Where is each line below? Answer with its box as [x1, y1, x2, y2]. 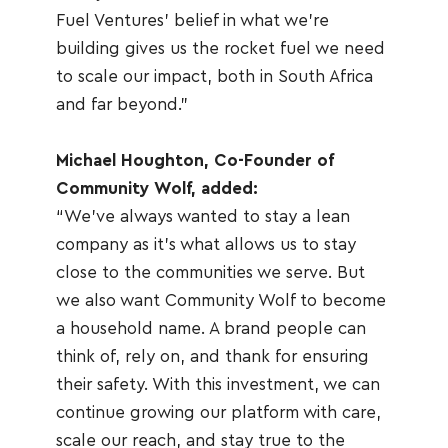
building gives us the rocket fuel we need [55, 40, 385, 57]
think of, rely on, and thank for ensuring [55, 348, 369, 365]
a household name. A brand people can [55, 320, 366, 337]
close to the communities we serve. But [55, 264, 365, 281]
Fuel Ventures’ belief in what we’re [55, 12, 329, 29]
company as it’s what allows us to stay [55, 236, 356, 253]
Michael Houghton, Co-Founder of [55, 152, 333, 169]
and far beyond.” [55, 96, 188, 113]
